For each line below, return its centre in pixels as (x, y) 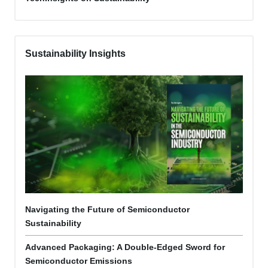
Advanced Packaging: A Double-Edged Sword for (125, 247)
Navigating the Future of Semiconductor (107, 210)
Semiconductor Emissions (79, 261)
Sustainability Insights (75, 54)
